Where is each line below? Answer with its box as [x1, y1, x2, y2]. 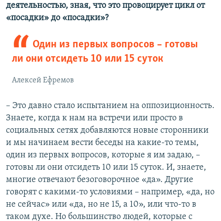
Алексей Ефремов [12, 76, 74, 85]
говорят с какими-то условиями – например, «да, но [6, 187, 215, 197]
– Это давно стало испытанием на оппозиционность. [6, 101, 215, 111]
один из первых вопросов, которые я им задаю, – [6, 150, 200, 160]
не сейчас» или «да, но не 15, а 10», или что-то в [6, 200, 196, 210]
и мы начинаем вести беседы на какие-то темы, [6, 138, 199, 148]
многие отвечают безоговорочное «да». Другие [6, 175, 193, 185]
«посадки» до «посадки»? [6, 13, 109, 23]
